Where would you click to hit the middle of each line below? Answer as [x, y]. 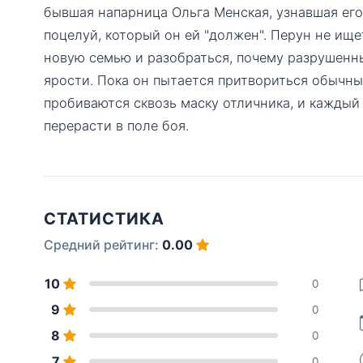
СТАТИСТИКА [104, 218]
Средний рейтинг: [103, 244]
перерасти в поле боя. [116, 125]
